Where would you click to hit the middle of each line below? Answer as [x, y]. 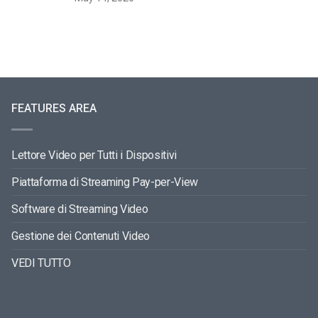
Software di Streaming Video [80, 209]
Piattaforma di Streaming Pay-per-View [105, 182]
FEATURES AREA [54, 108]
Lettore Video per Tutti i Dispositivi [94, 155]
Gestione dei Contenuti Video [81, 236]
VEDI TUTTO [41, 263]
